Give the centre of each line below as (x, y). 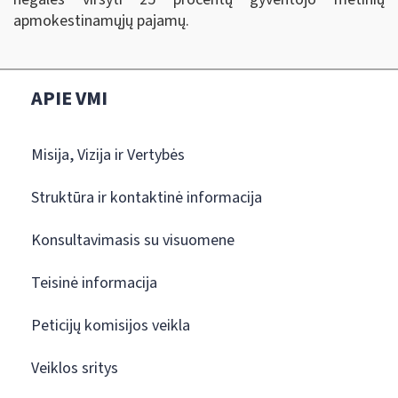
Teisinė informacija (94, 283)
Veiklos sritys (75, 369)
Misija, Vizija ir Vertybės (108, 155)
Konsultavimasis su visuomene (133, 241)
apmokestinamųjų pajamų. (101, 20)
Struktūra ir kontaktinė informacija (147, 198)
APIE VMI (69, 99)
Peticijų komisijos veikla (111, 326)
